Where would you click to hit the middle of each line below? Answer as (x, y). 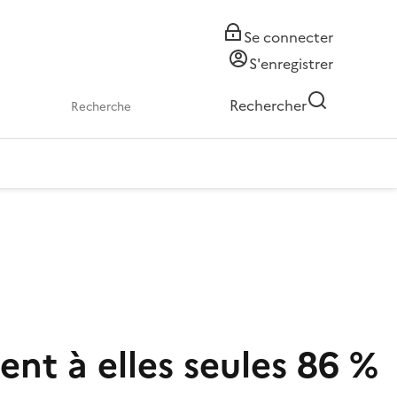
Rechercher (268, 105)
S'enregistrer (291, 64)
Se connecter (288, 37)
